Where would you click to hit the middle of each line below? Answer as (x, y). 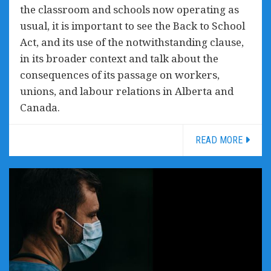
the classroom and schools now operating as (129, 10)
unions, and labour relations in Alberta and (127, 91)
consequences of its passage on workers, (120, 75)
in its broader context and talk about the (119, 59)
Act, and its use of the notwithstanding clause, (132, 42)
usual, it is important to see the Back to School (132, 26)
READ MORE (220, 140)
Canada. (41, 108)
